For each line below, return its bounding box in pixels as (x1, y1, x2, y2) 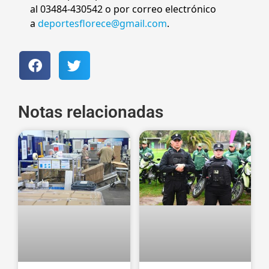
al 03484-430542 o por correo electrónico (30, 2, 216, 16)
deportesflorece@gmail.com (38, 16, 167, 30)
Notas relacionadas (18, 102, 163, 122)
